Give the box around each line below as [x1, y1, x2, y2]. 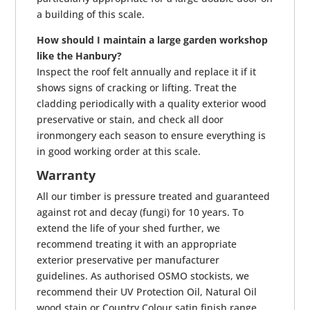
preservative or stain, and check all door [37, 113, 224, 127]
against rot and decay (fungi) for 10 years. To [37, 206, 244, 219]
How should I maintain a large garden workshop [37, 33, 268, 47]
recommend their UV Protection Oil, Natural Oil [37, 285, 257, 299]
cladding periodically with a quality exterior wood [37, 97, 267, 111]
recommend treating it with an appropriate [37, 237, 237, 251]
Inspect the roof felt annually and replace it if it [37, 65, 257, 79]
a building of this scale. [37, 8, 145, 21]
